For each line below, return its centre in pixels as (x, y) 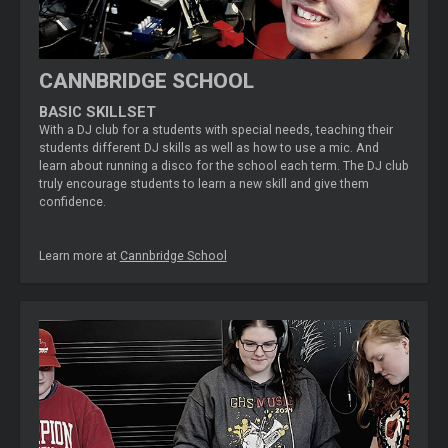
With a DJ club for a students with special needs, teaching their (215, 129)
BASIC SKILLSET (97, 111)
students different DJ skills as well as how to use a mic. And (208, 147)
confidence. (72, 201)
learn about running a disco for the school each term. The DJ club (223, 165)
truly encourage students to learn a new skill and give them (203, 183)
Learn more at (79, 255)
